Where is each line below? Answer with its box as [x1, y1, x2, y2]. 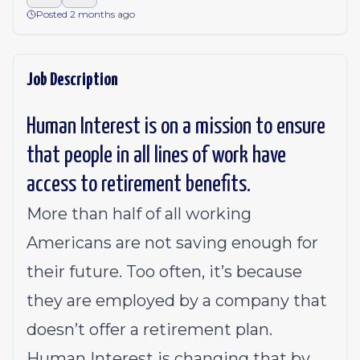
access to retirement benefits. [27, 174, 251, 196]
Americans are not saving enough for [27, 233, 318, 252]
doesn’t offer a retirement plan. [27, 320, 272, 339]
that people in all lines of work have [27, 145, 286, 167]
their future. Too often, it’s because [27, 262, 302, 281]
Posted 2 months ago [36, 8, 135, 20]
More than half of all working [27, 204, 252, 223]
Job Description [27, 71, 118, 89]
